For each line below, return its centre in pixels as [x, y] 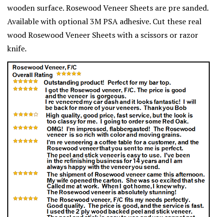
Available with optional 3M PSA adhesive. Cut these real [104, 21]
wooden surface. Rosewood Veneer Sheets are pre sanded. [108, 8]
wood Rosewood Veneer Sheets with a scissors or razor [103, 35]
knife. [18, 48]
